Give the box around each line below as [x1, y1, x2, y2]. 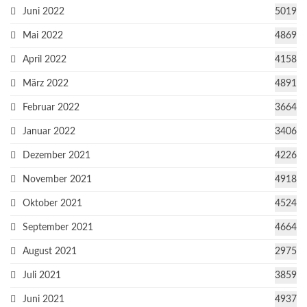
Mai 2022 [23, 31, 63, 41]
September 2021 [23, 223, 93, 233]
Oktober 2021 [23, 199, 82, 209]
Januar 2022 [23, 127, 75, 137]
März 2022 [23, 79, 69, 89]
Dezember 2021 [23, 151, 90, 161]
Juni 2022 [23, 7, 64, 17]
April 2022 [23, 55, 66, 65]
